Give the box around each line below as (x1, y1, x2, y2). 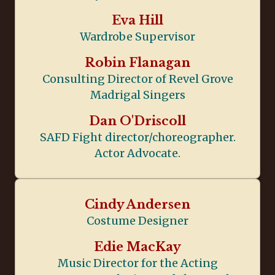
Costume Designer (87, 213, 188, 228)
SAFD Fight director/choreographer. (39, 130, 236, 144)
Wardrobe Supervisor (80, 29, 195, 44)
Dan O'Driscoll (89, 113, 186, 128)
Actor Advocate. (95, 145, 180, 160)
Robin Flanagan (85, 55, 190, 70)
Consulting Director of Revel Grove (42, 71, 233, 86)
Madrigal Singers (90, 87, 185, 102)
